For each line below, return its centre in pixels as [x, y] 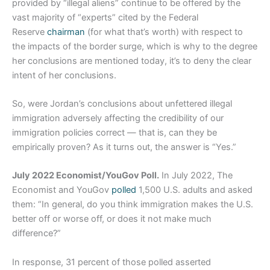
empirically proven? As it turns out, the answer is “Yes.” [124, 147]
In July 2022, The [196, 176]
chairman [66, 32]
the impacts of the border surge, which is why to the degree [135, 46]
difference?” [36, 234]
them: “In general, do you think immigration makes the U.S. [133, 205]
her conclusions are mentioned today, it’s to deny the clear [132, 61]
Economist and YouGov [62, 190]
